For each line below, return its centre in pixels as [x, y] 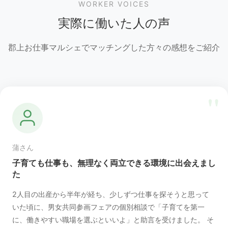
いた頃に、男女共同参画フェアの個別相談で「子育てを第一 [108, 207]
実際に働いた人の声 [114, 23]
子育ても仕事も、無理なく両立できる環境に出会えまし [114, 163]
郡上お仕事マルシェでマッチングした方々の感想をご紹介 [114, 47]
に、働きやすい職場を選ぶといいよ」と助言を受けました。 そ [113, 219]
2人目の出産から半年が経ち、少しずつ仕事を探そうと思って [111, 194]
